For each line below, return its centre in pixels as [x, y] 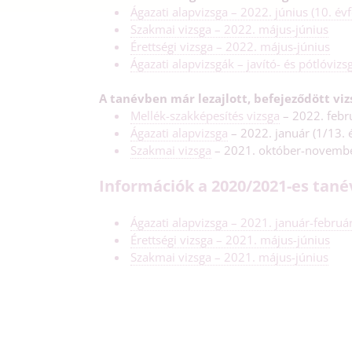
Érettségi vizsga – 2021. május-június [230, 239]
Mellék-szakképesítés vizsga [205, 115]
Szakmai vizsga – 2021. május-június [229, 257]
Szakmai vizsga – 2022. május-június [229, 29]
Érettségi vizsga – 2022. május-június [230, 46]
